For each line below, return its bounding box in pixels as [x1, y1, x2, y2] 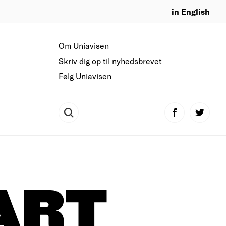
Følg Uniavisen [59, 71, 111, 81]
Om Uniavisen [59, 41, 109, 50]
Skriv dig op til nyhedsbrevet [59, 56, 162, 66]
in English [172, 6, 210, 16]
